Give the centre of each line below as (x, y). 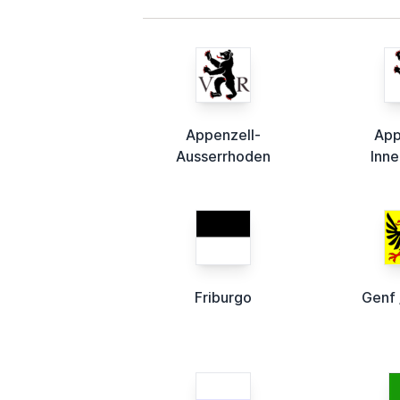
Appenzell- (223, 134)
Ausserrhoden (223, 156)
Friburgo (223, 297)
